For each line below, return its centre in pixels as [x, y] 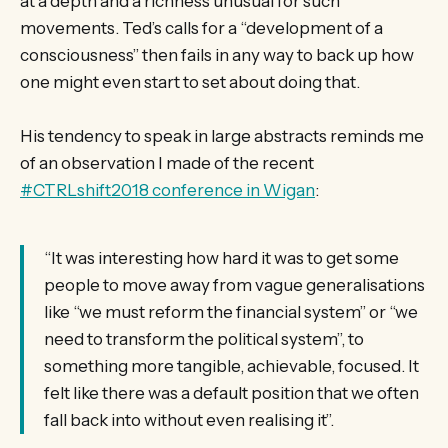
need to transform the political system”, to [204, 338]
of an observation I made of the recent [167, 163]
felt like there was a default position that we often [231, 392]
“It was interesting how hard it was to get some [221, 257]
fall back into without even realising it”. [189, 419]
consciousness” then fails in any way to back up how [217, 54]
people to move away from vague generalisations [234, 284]
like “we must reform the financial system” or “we [231, 311]
